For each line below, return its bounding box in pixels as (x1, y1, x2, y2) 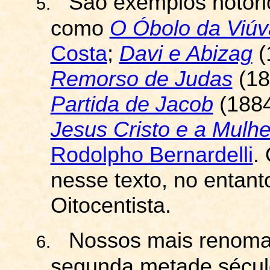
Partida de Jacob (50, 92, 213, 116)
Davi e (119, 42, 186, 66)
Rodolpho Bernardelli (50, 143, 253, 167)
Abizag (186, 42, 253, 66)
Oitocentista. (50, 193, 177, 218)
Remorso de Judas (50, 67, 233, 91)
